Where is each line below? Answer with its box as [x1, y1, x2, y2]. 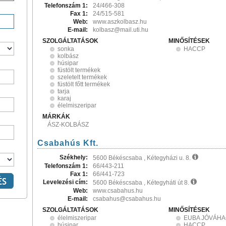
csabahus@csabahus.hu [93, 195, 161, 202]
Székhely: [60, 154, 88, 161]
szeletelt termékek [58, 74, 107, 81]
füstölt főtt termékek [58, 81, 110, 88]
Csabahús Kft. [37, 139, 98, 147]
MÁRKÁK [42, 113, 70, 120]
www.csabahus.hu [93, 187, 143, 194]
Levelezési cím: [43, 179, 88, 186]
